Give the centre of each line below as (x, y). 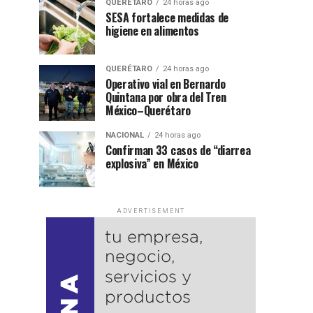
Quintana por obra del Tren (166, 97)
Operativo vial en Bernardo (166, 84)
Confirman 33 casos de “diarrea (178, 150)
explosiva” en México (152, 163)
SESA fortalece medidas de (167, 17)
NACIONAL (125, 135)
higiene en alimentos (152, 31)
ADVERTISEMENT (151, 211)
